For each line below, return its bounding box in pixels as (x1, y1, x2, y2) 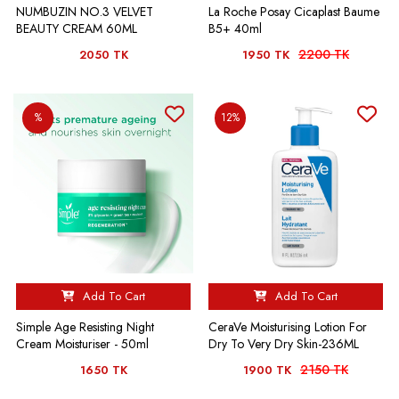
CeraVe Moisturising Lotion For (208, 317, 367, 336)
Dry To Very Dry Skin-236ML (208, 334, 359, 353)
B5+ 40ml (208, 19, 262, 37)
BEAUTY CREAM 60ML (16, 19, 137, 37)
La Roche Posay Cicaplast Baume (208, 2, 379, 20)
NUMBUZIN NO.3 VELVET (16, 2, 153, 20)
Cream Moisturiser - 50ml (16, 334, 149, 353)
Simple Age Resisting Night (16, 317, 154, 336)
